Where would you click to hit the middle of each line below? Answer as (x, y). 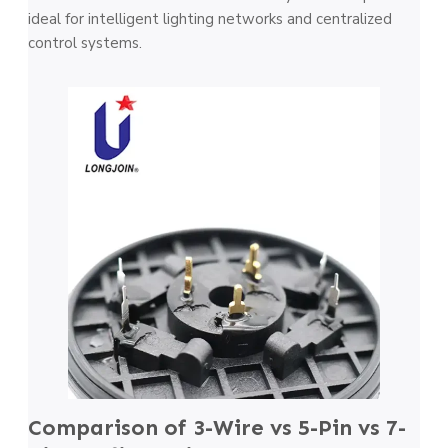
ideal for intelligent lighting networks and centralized (210, 19)
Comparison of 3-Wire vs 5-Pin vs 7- (217, 428)
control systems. (85, 43)
